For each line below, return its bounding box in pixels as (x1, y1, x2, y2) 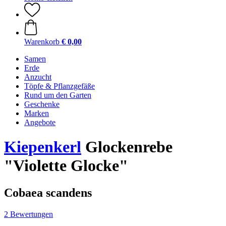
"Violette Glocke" (4, 156, 128, 175)
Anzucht (24, 73, 51, 81)
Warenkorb (24, 37, 60, 46)
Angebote (24, 118, 55, 127)
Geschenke (24, 100, 60, 108)
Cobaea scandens (4, 186, 92, 199)
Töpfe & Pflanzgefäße (24, 82, 95, 90)
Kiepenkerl (4, 138, 81, 156)
